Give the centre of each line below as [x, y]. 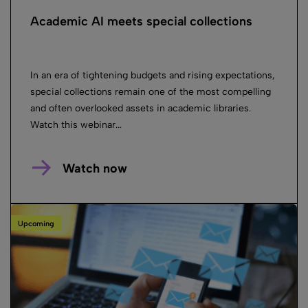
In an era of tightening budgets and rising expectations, [153, 76]
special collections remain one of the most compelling [151, 92]
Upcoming [36, 223]
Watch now [95, 169]
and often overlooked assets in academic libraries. [141, 109]
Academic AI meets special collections [141, 22]
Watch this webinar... [76, 125]
